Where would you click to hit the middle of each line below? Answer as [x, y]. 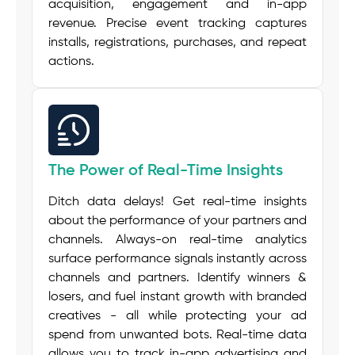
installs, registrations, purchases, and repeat [177, 43]
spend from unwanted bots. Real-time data [177, 336]
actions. [71, 62]
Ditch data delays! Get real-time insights [177, 202]
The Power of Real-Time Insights [166, 172]
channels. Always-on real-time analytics [177, 240]
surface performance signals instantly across [177, 260]
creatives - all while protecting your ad [177, 317]
